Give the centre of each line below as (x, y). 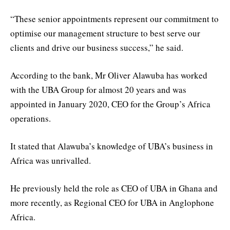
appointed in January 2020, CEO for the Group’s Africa (110, 104)
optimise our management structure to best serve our (105, 33)
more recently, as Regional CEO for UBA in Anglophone (112, 203)
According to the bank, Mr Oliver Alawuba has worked (109, 75)
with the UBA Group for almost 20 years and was (98, 89)
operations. (31, 118)
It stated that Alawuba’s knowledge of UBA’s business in (112, 146)
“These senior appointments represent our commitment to (114, 18)
